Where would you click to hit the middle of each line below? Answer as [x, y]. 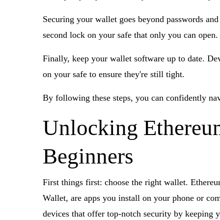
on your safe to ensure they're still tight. [114, 74]
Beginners [88, 156]
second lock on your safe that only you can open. [130, 35]
